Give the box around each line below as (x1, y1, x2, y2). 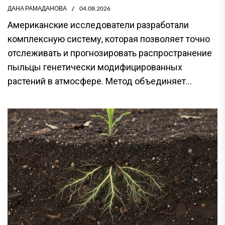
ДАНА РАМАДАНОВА (8, 5, 67, 12)
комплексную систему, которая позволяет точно (8, 34, 210, 44)
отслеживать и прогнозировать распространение (8, 48, 212, 58)
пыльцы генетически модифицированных (8, 62, 182, 72)
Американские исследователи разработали (8, 20, 189, 30)
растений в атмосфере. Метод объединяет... (8, 76, 192, 86)
